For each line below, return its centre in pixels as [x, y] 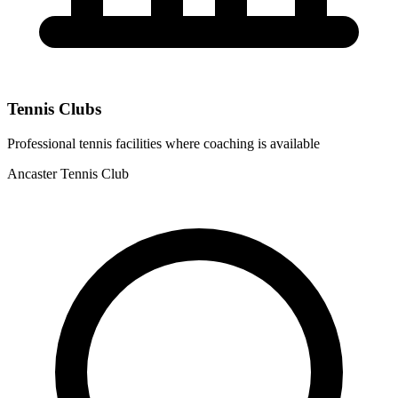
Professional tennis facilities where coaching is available [163, 144]
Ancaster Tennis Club [68, 174]
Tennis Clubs [54, 109]
